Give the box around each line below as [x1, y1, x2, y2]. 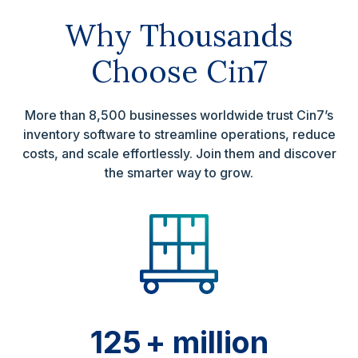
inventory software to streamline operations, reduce [22, 126, 336, 142]
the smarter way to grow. [105, 165, 253, 181]
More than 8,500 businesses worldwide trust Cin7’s [25, 107, 333, 123]
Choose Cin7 [90, 52, 268, 90]
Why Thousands [65, 16, 293, 54]
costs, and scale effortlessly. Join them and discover [22, 145, 336, 161]
